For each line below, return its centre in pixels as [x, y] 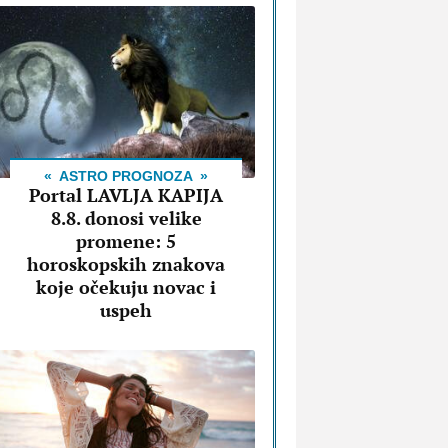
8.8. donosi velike [126, 218]
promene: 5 [126, 241]
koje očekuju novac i [126, 287]
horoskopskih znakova [126, 264]
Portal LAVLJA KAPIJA [126, 195]
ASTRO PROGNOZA [126, 176]
